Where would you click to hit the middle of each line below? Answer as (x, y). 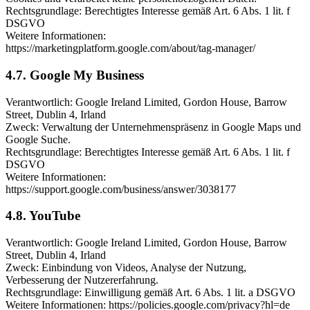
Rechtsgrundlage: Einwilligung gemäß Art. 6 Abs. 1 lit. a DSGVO (151, 292)
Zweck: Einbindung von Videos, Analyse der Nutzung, (126, 267)
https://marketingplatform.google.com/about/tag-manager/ (130, 48)
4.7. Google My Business (75, 75)
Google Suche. (38, 139)
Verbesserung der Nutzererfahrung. (82, 280)
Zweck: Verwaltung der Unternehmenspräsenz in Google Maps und (153, 127)
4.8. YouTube (43, 216)
